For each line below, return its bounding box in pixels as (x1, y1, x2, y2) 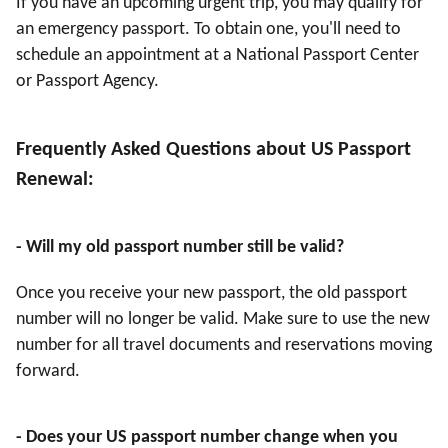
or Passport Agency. (16, 72, 159, 92)
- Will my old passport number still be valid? (16, 238, 344, 258)
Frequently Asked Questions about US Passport (16, 140, 411, 161)
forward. (16, 362, 80, 382)
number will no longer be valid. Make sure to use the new (16, 310, 430, 330)
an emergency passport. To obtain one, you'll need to (16, 20, 401, 40)
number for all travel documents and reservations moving (16, 336, 432, 356)
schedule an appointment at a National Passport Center (16, 46, 419, 66)
